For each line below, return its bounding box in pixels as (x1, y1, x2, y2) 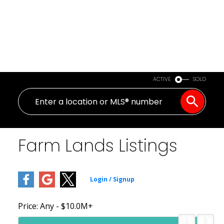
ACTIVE (153, 75, 171, 83)
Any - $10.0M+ (39, 200, 93, 211)
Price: (17, 200, 40, 211)
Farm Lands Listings (17, 133, 177, 157)
